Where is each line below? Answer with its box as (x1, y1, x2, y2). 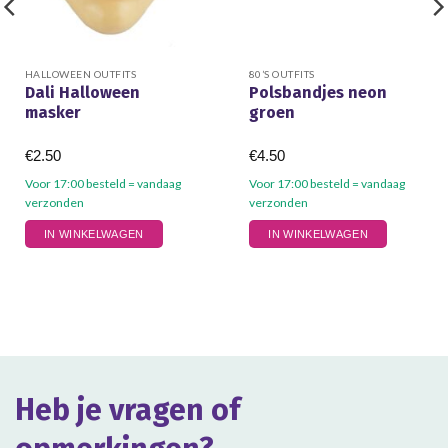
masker (24, 102, 81, 122)
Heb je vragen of (15, 392, 240, 429)
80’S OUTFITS (248, 67, 315, 80)
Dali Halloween (24, 82, 140, 102)
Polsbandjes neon (248, 82, 387, 102)
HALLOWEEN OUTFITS (24, 67, 137, 80)
